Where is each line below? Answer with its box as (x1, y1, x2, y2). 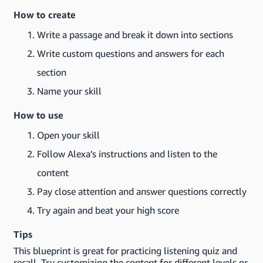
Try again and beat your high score (37, 204, 179, 216)
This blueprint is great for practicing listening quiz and (14, 245, 237, 257)
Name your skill (37, 85, 102, 97)
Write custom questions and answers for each (37, 48, 224, 59)
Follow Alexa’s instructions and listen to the (37, 148, 217, 160)
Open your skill (37, 129, 100, 141)
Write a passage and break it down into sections (37, 29, 233, 41)
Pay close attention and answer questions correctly (37, 186, 247, 197)
